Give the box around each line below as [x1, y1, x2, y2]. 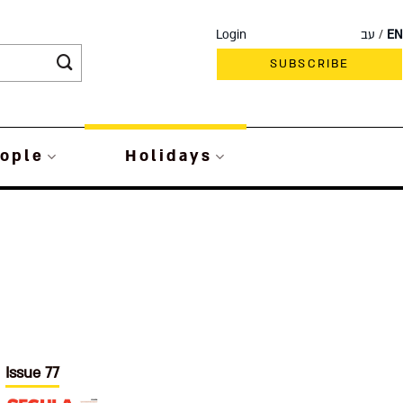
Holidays [124, 146, 212, 166]
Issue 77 [5, 363, 59, 383]
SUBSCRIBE [269, 55, 350, 72]
